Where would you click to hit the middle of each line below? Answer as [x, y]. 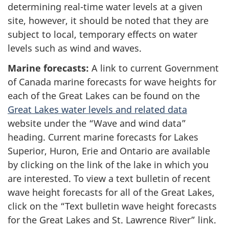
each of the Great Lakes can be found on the [104, 95]
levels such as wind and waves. [75, 48]
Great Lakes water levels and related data [97, 109]
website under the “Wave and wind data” [97, 123]
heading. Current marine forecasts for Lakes [103, 137]
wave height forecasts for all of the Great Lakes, [111, 192]
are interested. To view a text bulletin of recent [109, 178]
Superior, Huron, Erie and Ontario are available [109, 151]
